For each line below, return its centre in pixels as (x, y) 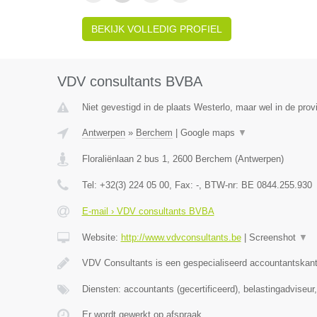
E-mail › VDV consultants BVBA (148, 211)
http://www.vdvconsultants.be (181, 237)
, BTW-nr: (220, 185)
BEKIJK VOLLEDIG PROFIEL (156, 29)
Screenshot (273, 237)
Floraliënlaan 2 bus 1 (124, 159)
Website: (101, 237)
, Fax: (182, 185)
